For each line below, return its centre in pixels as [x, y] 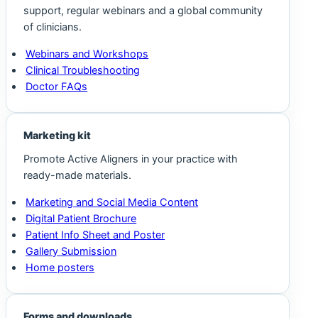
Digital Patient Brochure [81, 218]
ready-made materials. [77, 176]
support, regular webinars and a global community [143, 11]
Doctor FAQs [57, 86]
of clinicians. [53, 27]
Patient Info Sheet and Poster [95, 235]
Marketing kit [57, 135]
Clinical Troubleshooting [83, 70]
